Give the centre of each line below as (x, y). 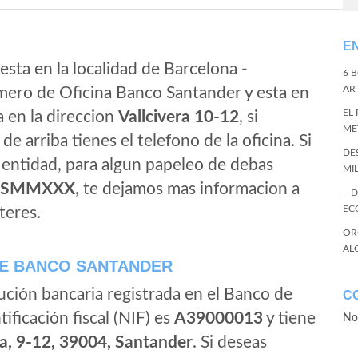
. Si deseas (230, 342)
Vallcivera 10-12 (179, 117)
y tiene (289, 318)
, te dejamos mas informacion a (187, 189)
